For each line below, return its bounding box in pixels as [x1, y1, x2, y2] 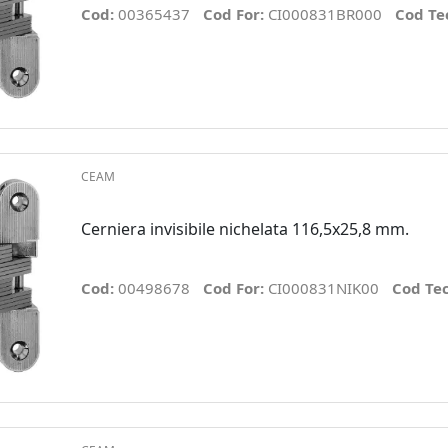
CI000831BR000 [267, 4, 382, 25]
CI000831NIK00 [267, 277, 379, 298]
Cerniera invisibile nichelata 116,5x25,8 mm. [80, 217, 409, 240]
